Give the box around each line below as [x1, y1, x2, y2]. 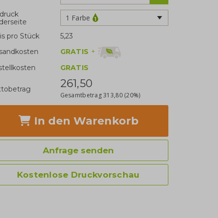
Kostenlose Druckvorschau [17, 169, 140, 180]
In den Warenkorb [31, 114, 139, 127]
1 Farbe [65, 13, 91, 22]
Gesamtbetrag [60, 91, 104, 99]
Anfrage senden [42, 145, 114, 155]
